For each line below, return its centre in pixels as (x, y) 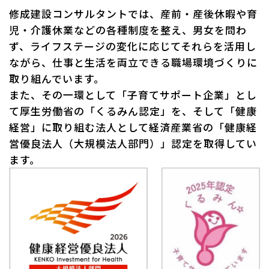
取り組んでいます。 (57, 78)
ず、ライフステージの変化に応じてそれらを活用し (133, 46)
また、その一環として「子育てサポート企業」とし (133, 94)
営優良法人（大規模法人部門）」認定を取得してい (133, 143)
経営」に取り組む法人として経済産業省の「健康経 (133, 127)
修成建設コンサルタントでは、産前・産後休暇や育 (134, 13)
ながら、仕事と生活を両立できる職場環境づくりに (134, 62)
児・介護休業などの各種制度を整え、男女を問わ (128, 29)
